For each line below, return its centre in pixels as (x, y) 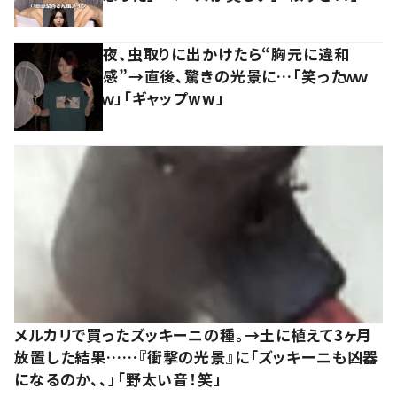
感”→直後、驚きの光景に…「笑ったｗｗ (236, 75)
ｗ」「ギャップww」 (164, 97)
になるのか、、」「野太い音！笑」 (118, 378)
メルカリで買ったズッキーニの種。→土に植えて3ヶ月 (194, 334)
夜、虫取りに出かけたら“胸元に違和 (226, 53)
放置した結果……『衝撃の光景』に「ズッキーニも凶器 (197, 356)
